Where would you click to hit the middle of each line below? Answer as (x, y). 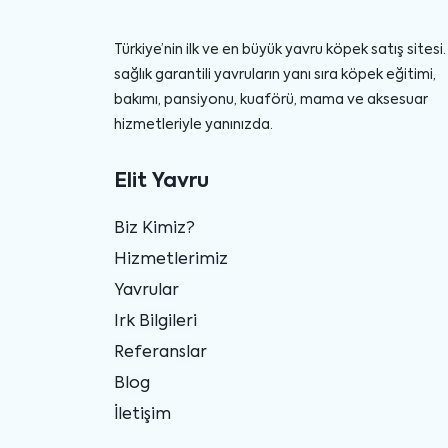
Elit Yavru (161, 181)
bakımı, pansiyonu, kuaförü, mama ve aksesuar (271, 99)
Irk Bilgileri (155, 321)
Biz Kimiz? (154, 228)
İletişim (142, 414)
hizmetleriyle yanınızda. (193, 124)
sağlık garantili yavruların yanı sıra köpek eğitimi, (275, 74)
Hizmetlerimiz (171, 259)
